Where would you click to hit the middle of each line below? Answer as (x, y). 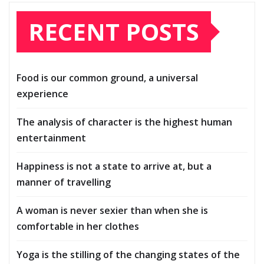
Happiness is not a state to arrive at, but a (114, 166)
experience (42, 93)
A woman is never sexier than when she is (112, 210)
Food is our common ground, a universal (107, 77)
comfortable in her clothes (78, 226)
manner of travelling (64, 182)
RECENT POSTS (114, 31)
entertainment (51, 138)
